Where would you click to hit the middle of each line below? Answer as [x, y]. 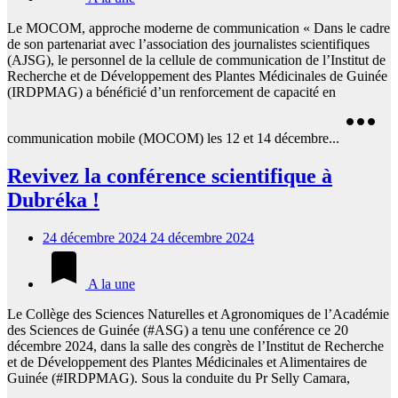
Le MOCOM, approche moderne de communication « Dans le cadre [199, 28]
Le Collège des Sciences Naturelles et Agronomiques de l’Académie [198, 314]
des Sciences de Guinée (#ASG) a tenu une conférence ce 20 [178, 330]
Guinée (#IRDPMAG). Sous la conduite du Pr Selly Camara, [179, 378]
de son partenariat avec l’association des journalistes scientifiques [188, 44]
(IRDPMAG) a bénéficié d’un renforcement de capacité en [171, 92]
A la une [110, 283]
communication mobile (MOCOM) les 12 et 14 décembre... [173, 138]
